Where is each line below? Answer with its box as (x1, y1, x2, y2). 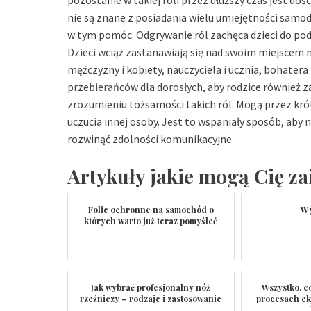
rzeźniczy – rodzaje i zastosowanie (80, 293, 222, 305)
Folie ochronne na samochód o (87, 204, 214, 216)
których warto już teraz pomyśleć (84, 215, 218, 227)
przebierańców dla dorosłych (67, 80, 203, 94)
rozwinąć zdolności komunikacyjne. (67, 132, 234, 146)
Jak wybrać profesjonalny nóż (91, 282, 211, 294)
